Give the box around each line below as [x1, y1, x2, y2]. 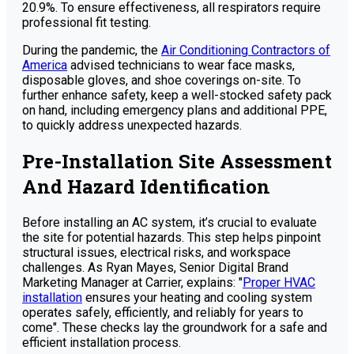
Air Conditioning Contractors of [161, 42, 330, 58]
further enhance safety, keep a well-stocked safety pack [22, 87, 332, 103]
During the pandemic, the [22, 42, 161, 58]
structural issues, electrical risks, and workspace [22, 244, 291, 260]
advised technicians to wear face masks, [67, 57, 295, 73]
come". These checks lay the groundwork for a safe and [22, 319, 327, 335]
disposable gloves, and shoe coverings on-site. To [22, 72, 301, 88]
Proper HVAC [243, 274, 315, 290]
